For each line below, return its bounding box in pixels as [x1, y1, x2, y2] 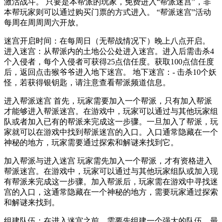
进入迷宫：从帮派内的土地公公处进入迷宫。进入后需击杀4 [4, 47, 214, 55]
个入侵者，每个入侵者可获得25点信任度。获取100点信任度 [4, 57, 214, 66]
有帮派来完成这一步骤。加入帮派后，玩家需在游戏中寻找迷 [4, 177, 218, 186]
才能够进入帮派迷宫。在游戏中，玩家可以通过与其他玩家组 [4, 107, 218, 115]
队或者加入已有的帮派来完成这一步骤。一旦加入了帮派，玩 [4, 117, 218, 126]
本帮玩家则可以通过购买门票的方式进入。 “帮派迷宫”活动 [4, 7, 211, 16]
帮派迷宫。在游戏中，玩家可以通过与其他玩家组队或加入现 [4, 166, 218, 175]
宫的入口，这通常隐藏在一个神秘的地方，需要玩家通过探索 [4, 187, 218, 196]
